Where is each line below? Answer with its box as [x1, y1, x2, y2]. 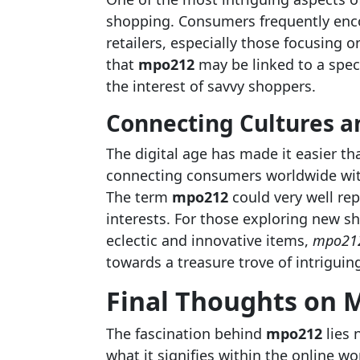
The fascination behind [105, 324, 266, 343]
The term [105, 187, 172, 207]
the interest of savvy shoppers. [105, 76, 316, 96]
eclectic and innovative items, [105, 231, 313, 250]
